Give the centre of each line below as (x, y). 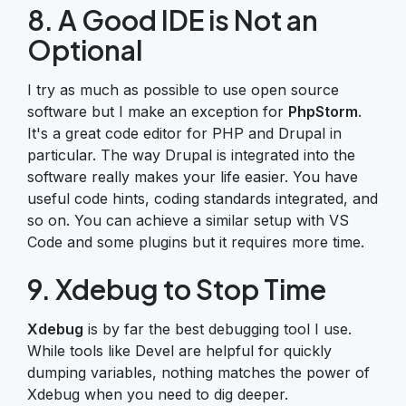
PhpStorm (323, 111)
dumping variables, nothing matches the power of (198, 372)
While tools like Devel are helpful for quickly (179, 350)
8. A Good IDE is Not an (173, 19)
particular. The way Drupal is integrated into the (191, 155)
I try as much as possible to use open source (183, 89)
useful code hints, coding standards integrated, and (203, 198)
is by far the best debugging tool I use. (217, 329)
